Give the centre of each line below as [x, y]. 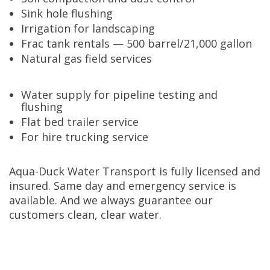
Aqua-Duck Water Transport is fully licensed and [135, 171]
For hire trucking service [85, 137]
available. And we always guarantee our [111, 200]
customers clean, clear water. [85, 215]
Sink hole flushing [67, 14]
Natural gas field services [86, 59]
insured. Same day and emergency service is [123, 186]
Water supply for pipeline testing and [119, 95]
